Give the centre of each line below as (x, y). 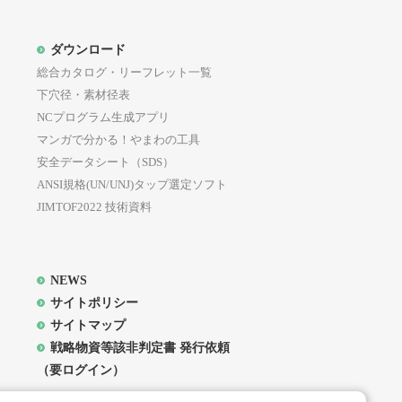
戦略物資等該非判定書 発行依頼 (140, 347)
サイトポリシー (94, 302)
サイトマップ (88, 324)
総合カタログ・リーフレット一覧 (124, 72)
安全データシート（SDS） (105, 162)
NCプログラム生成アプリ (103, 117)
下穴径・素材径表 (83, 94)
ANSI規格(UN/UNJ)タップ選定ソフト (132, 184)
